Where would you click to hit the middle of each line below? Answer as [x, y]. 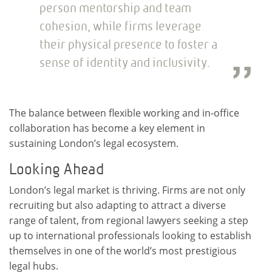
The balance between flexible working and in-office [124, 113]
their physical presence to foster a [128, 44]
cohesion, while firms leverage [121, 26]
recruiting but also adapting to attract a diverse [117, 205]
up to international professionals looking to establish [130, 235]
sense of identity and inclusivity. [125, 62]
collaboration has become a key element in [107, 128]
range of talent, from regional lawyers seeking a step [129, 220]
